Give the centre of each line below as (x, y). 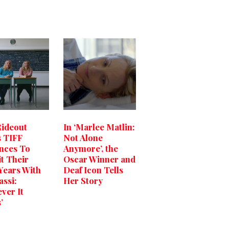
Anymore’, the (91, 148)
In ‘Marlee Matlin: (99, 127)
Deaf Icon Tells (93, 169)
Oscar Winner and (99, 159)
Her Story (83, 180)
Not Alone (83, 137)
